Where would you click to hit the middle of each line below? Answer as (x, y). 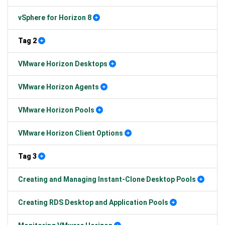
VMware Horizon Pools (56, 110)
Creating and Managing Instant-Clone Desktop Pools (107, 179)
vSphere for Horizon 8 (55, 18)
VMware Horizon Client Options (71, 133)
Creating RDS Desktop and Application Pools (93, 202)
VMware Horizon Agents (59, 87)
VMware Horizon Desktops (63, 64)
